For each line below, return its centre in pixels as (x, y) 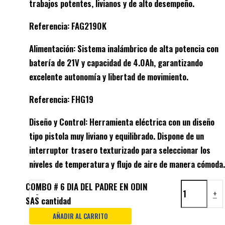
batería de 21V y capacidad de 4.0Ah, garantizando (116, 62)
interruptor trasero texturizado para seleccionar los (120, 150)
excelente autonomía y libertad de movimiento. (109, 76)
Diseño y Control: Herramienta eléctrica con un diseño (122, 122)
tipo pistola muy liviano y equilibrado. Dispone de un (117, 136)
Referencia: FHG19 (61, 99)
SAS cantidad (48, 200)
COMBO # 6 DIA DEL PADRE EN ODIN (87, 186)
